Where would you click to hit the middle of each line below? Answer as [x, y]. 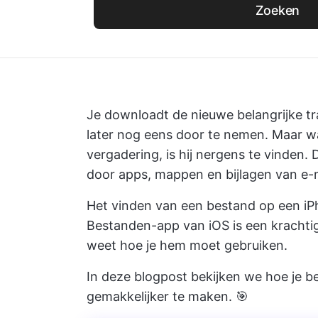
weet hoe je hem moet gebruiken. [187, 245]
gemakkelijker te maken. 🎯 [168, 296]
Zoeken [278, 10]
